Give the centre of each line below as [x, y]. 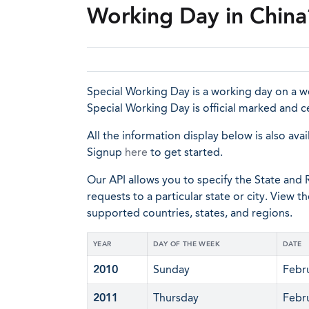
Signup [106, 152]
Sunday [171, 269]
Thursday [176, 298]
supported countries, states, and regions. [190, 213]
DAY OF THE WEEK [187, 244]
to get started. [185, 152]
